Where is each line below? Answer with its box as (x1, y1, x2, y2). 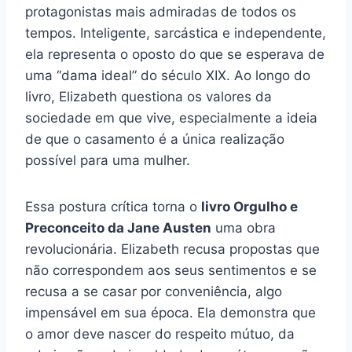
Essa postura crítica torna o (25, 199, 201, 215)
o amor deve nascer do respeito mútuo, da (25, 326, 295, 343)
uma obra (211, 220, 276, 236)
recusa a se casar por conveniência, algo (25, 284, 282, 300)
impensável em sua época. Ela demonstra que (25, 305, 316, 321)
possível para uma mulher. (25, 152, 190, 169)
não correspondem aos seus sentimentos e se (25, 262, 317, 279)
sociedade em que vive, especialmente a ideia (25, 110, 317, 126)
